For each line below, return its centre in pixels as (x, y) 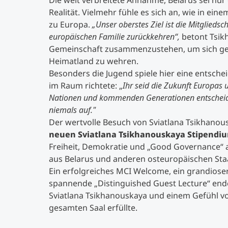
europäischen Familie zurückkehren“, (115, 37)
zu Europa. (70, 24)
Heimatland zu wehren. (94, 61)
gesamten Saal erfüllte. (93, 208)
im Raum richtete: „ (86, 85)
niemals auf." (72, 110)
